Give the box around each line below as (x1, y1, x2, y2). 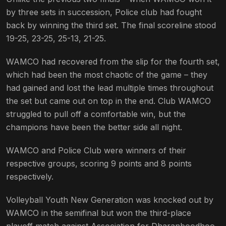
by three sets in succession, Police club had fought (6, 7, 202, 18)
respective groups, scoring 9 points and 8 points (6, 158, 192, 169)
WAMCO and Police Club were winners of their (6, 145, 186, 156)
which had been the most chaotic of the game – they (6, 70, 207, 80)
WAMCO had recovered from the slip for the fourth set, (6, 56, 220, 67)
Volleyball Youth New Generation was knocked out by (6, 195, 213, 205)
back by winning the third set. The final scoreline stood (6, 20, 218, 31)
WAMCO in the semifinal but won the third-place (6, 208, 191, 218)
